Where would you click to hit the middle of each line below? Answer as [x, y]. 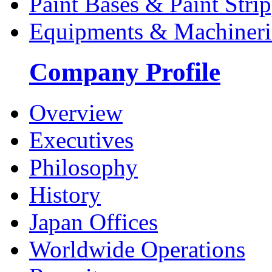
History [65, 194]
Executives [81, 140]
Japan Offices [93, 222]
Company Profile [125, 72]
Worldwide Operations [137, 249]
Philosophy [83, 167]
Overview [76, 112]
